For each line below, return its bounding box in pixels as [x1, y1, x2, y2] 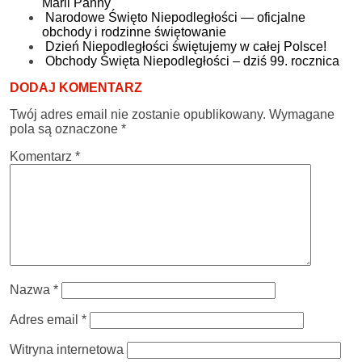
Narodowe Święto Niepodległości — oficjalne [45, 10, 305, 24]
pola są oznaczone [10, 121, 121, 136]
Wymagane [269, 107, 335, 121]
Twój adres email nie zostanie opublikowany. [10, 107, 266, 121]
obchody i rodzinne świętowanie [42, 24, 226, 39]
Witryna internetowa [10, 342, 124, 356]
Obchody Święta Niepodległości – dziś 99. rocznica [45, 53, 339, 68]
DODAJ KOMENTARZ [10, 80, 142, 95]
